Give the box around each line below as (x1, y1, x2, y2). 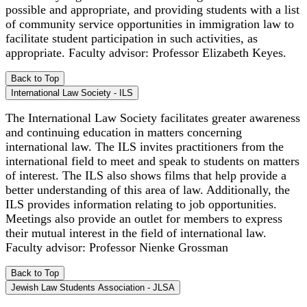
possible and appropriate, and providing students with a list (5, 2, 299, 16)
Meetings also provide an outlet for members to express (5, 211, 282, 225)
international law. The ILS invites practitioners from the (5, 139, 284, 153)
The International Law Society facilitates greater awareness (5, 110, 300, 125)
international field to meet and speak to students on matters (5, 153, 299, 168)
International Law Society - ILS (11, 87, 133, 98)
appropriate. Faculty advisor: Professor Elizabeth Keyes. (5, 45, 286, 60)
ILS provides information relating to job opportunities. (5, 197, 277, 211)
